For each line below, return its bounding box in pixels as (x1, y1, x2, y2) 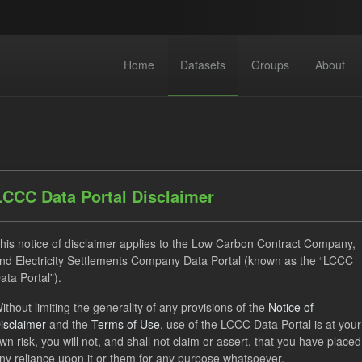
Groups (250, 57, 289, 73)
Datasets (179, 57, 225, 73)
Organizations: (225, 306, 299, 322)
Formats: (114, 306, 160, 322)
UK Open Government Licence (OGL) (32, 280, 224, 296)
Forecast (37, 306, 82, 322)
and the (46, 315, 91, 332)
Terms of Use (91, 315, 160, 332)
